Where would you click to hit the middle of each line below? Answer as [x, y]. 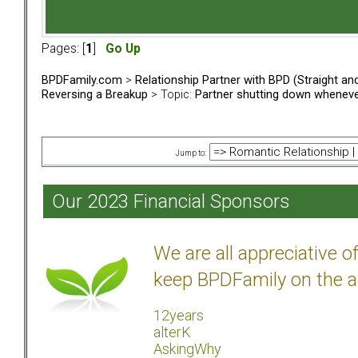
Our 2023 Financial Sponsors [171, 202]
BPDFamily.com [82, 80]
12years [179, 316]
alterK [172, 332]
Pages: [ [64, 49]
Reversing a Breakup [95, 95]
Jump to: [191, 153]
